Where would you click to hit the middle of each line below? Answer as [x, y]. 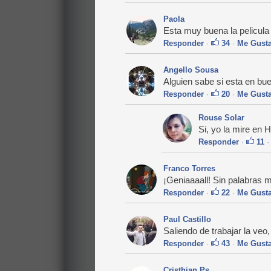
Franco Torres [189, 169]
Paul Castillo [187, 220]
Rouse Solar [221, 118]
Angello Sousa [191, 70]
